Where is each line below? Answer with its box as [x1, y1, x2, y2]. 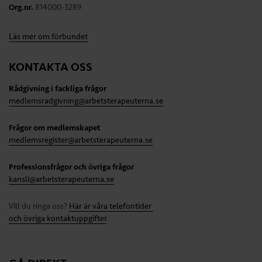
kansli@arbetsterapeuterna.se [9, 174, 114, 185]
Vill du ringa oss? [9, 201, 69, 212]
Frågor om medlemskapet [9, 123, 101, 133]
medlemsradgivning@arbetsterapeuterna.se [9, 96, 163, 106]
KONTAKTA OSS [9, 60, 92, 75]
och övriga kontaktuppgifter [9, 213, 106, 224]
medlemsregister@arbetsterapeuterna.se [9, 135, 153, 146]
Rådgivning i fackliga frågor [9, 84, 106, 94]
